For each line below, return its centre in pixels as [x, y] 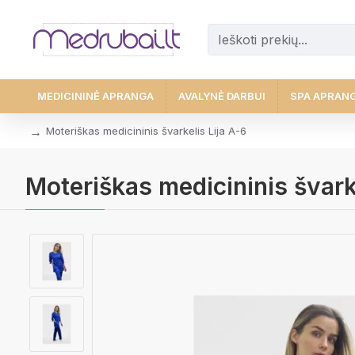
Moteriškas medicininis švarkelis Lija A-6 [146, 130]
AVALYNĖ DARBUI [222, 96]
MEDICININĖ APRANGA [95, 96]
